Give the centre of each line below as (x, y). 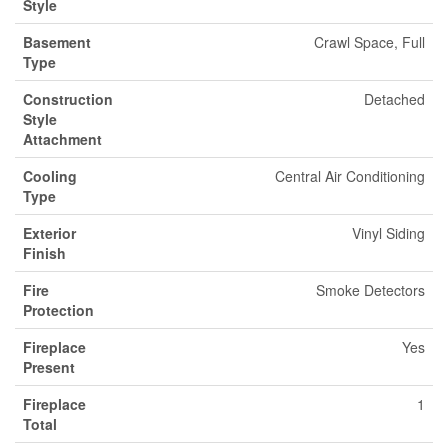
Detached (394, 99)
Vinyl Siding (388, 233)
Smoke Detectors (370, 290)
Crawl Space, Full (369, 42)
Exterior (49, 233)
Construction (68, 99)
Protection (58, 310)
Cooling (50, 176)
